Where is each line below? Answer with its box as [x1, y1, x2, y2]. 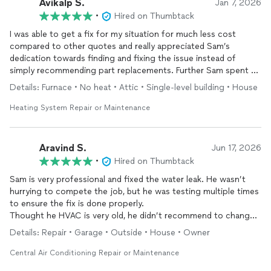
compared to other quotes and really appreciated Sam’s [10, 41, 230, 51]
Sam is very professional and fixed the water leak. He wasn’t [10, 174, 246, 184]
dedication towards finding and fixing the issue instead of [10, 53, 236, 64]
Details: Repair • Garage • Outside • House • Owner [10, 227, 210, 238]
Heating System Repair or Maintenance [10, 103, 150, 112]
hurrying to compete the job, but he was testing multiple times [10, 186, 259, 197]
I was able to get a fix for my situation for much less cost [10, 29, 236, 39]
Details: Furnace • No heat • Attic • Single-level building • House [10, 82, 258, 93]
